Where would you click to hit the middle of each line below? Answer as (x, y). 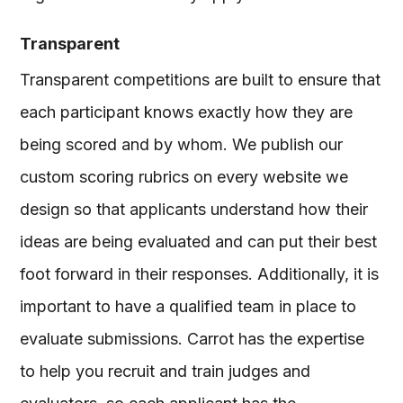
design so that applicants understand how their (194, 209)
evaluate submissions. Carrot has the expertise (193, 338)
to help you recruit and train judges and (166, 371)
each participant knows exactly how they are (187, 112)
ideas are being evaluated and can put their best (199, 241)
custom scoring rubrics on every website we (184, 176)
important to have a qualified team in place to (188, 306)
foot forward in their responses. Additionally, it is (200, 273)
